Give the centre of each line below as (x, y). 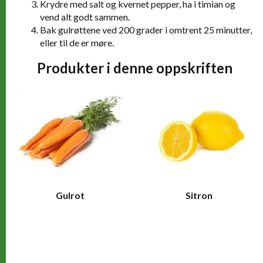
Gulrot (70, 195)
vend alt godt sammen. (85, 16)
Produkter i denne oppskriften (134, 68)
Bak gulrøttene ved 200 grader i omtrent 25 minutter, (146, 29)
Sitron (199, 195)
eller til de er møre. (77, 42)
